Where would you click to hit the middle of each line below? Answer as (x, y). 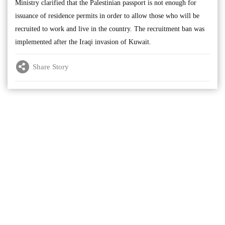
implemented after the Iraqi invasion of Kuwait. (83, 42)
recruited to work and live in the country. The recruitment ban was (110, 29)
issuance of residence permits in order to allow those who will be (107, 16)
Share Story (51, 67)
